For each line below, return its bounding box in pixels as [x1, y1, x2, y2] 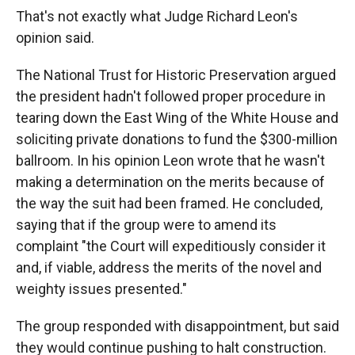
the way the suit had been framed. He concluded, [16, 195, 323, 212]
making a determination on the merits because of [16, 174, 325, 190]
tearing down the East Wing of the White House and [16, 109, 338, 126]
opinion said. [16, 29, 94, 46]
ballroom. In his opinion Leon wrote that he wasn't [16, 152, 325, 169]
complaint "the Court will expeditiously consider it [16, 238, 326, 254]
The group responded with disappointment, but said [16, 318, 339, 334]
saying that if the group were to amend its [16, 216, 277, 233]
